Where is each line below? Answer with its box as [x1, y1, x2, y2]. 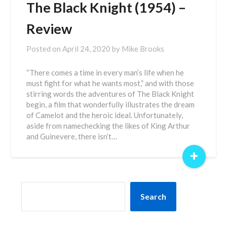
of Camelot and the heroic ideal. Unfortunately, [26, 110, 183, 120]
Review [26, 20, 72, 37]
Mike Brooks [122, 44, 165, 53]
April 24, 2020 [62, 44, 111, 53]
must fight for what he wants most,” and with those [26, 79, 195, 88]
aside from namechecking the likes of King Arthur [26, 121, 191, 130]
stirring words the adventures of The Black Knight [26, 89, 195, 98]
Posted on [26, 44, 63, 53]
